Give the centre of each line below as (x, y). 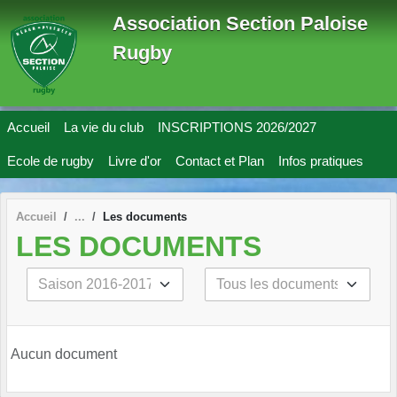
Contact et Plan (220, 161)
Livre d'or (135, 161)
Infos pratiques (321, 161)
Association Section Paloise (240, 23)
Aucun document (64, 354)
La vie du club (104, 127)
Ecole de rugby (51, 161)
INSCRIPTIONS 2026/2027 (237, 127)
